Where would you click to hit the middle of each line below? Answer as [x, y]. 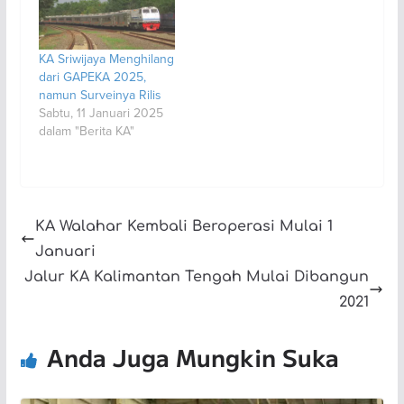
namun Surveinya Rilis [100, 95]
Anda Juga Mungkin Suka [193, 357]
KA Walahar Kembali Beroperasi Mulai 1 [184, 227]
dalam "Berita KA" [86, 131]
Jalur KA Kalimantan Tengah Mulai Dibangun [197, 277]
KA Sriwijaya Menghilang [106, 59]
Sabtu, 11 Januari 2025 [101, 113]
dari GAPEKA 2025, [92, 77]
